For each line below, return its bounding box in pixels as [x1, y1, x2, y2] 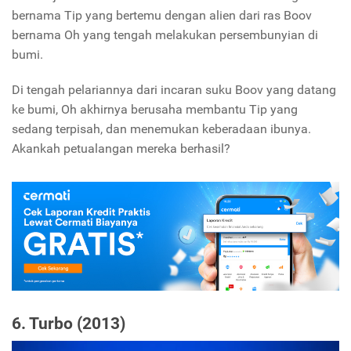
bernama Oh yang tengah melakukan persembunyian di [12, 27, 318, 43]
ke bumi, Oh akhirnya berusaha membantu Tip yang [12, 102, 298, 118]
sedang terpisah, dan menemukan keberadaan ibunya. [12, 121, 311, 137]
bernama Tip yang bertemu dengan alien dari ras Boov [12, 8, 312, 24]
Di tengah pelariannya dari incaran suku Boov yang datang [12, 82, 336, 98]
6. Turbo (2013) [12, 314, 125, 334]
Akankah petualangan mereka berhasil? [12, 141, 230, 157]
